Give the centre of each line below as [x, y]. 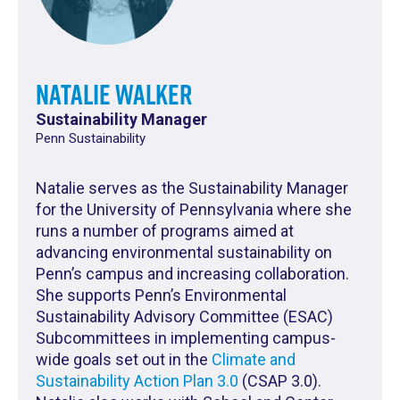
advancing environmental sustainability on [184, 253]
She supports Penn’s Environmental [161, 296]
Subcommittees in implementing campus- [186, 338]
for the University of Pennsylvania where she [194, 210]
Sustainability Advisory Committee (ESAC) [184, 317]
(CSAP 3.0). [280, 381]
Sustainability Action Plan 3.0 [137, 381]
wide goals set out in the [124, 360]
